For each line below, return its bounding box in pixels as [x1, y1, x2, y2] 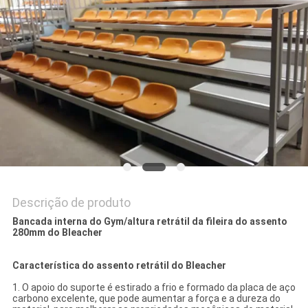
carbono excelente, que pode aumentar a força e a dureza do [12, 293, 280, 305]
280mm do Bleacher [12, 227, 102, 239]
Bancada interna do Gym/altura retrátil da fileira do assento [12, 216, 287, 228]
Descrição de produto [12, 195, 131, 210]
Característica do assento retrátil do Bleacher [12, 260, 226, 272]
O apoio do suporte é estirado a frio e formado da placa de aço [21, 282, 296, 294]
